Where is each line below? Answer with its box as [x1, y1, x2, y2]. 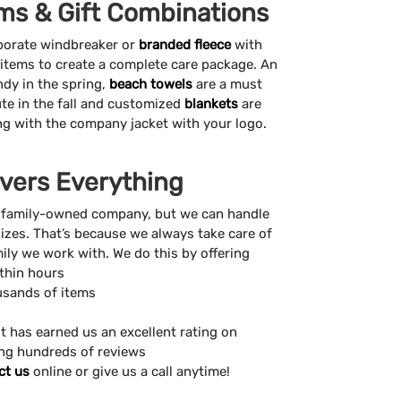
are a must [192, 75, 262, 92]
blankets [184, 95, 238, 112]
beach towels [109, 75, 192, 92]
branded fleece [139, 36, 231, 53]
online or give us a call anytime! [30, 363, 230, 380]
